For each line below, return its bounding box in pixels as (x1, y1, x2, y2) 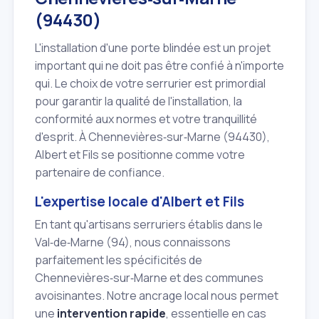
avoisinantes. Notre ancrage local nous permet (35, 288, 278, 304)
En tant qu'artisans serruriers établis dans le (35, 216, 263, 233)
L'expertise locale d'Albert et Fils (35, 192, 244, 211)
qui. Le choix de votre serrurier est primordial (35, 75, 266, 91)
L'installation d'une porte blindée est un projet (35, 39, 271, 56)
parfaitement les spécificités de (35, 252, 202, 268)
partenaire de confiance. (35, 164, 164, 180)
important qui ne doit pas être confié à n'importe (35, 57, 284, 73)
